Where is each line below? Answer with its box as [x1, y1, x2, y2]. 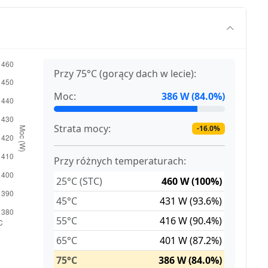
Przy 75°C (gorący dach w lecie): [54, 67, 197, 81]
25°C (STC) [56, 175, 103, 188]
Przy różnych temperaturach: [54, 154, 187, 168]
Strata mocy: [54, 122, 111, 136]
